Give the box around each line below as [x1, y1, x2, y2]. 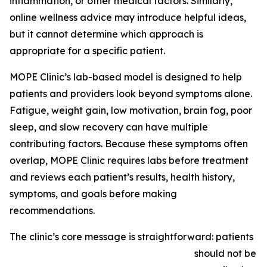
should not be [194, 247, 256, 260]
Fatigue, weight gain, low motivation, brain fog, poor [10, 104, 252, 117]
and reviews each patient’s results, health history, [10, 171, 235, 184]
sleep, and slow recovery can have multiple [10, 121, 208, 133]
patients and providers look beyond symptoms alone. [10, 88, 252, 100]
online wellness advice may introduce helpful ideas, [10, 11, 246, 24]
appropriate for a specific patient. [10, 45, 165, 57]
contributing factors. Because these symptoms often [10, 138, 248, 150]
